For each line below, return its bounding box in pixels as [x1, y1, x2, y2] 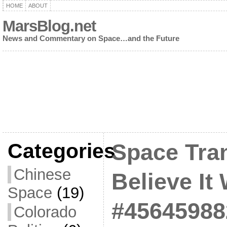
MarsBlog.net [2, 17, 96, 35]
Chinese [13, 166, 71, 183]
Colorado [13, 203, 77, 221]
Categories [7, 139, 116, 163]
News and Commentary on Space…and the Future [2, 34, 179, 43]
